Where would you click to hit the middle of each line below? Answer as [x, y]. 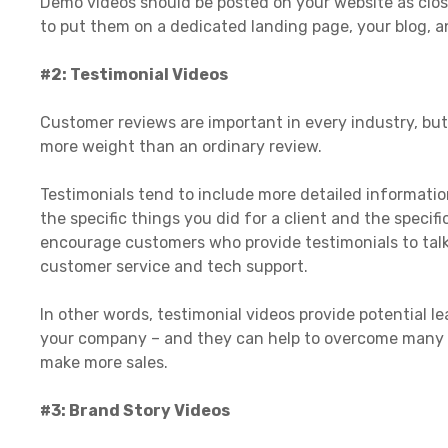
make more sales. [104, 362]
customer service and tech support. [174, 266]
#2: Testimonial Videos [135, 74]
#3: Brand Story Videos [135, 410]
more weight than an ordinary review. [181, 146]
